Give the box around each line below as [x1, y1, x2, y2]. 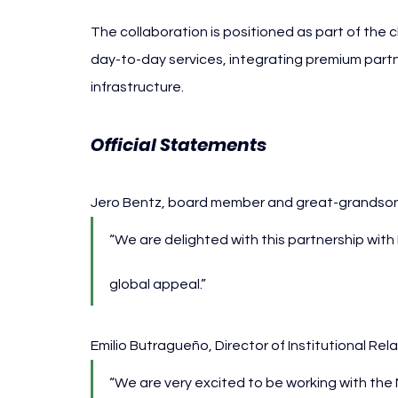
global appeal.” [109, 277, 206, 292]
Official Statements [91, 132, 267, 158]
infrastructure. [91, 80, 184, 95]
